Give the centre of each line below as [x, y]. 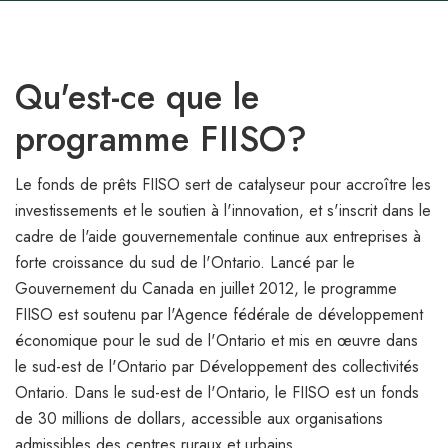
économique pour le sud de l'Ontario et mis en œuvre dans [216, 341]
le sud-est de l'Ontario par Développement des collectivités [217, 367]
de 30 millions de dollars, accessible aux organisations [199, 419]
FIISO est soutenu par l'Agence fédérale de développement [219, 315]
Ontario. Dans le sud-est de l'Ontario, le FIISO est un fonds [217, 393]
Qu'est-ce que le [137, 97]
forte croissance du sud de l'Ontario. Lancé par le [185, 263]
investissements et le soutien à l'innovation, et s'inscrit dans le [223, 211]
